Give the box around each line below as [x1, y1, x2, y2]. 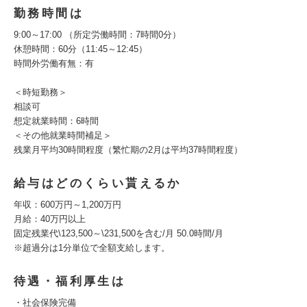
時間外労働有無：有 [14, 58, 94, 69]
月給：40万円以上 [14, 214, 86, 224]
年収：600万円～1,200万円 [14, 199, 121, 210]
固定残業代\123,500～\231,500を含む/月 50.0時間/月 [14, 228, 223, 238]
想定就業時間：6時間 [14, 116, 99, 126]
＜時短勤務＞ [14, 87, 67, 97]
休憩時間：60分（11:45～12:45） [14, 44, 147, 54]
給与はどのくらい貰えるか [14, 177, 182, 190]
